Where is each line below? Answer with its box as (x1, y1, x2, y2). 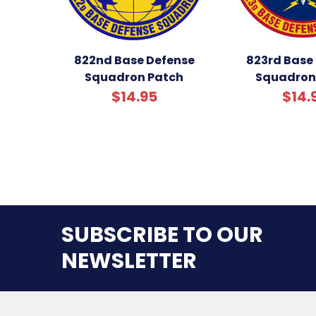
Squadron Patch (85, 68, 183, 85)
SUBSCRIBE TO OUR (61, 219, 263, 250)
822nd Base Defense (73, 51, 195, 68)
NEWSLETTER (61, 245, 197, 276)
